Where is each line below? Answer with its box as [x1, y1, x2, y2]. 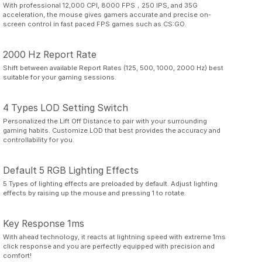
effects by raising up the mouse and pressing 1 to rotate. [3, 188, 187, 197]
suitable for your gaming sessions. [3, 73, 117, 81]
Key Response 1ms [3, 218, 85, 229]
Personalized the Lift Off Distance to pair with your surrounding [3, 116, 208, 125]
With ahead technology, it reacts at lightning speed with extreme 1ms [3, 232, 226, 241]
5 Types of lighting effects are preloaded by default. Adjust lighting [3, 179, 218, 188]
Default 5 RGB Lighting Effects [3, 164, 139, 176]
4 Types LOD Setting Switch [3, 102, 129, 113]
